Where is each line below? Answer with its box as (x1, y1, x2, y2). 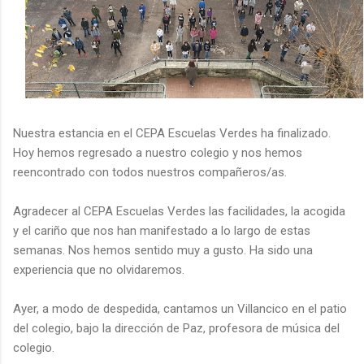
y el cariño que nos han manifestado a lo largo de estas (13, 223, 310, 238)
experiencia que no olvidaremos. (13, 262, 184, 277)
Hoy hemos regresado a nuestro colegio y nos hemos (13, 145, 302, 160)
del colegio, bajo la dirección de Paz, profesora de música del (13, 320, 340, 336)
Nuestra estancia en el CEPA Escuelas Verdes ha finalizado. (13, 125, 331, 141)
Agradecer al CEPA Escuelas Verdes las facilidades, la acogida (13, 203, 345, 219)
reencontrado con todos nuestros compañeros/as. (13, 164, 287, 180)
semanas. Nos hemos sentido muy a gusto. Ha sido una (13, 242, 313, 258)
